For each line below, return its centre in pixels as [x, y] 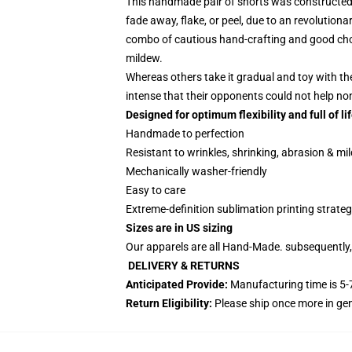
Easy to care [156, 190]
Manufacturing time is [284, 284]
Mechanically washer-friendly [196, 171]
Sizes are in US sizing [179, 228]
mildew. [144, 58]
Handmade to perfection [185, 134]
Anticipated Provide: [177, 284]
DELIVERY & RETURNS [183, 266]
